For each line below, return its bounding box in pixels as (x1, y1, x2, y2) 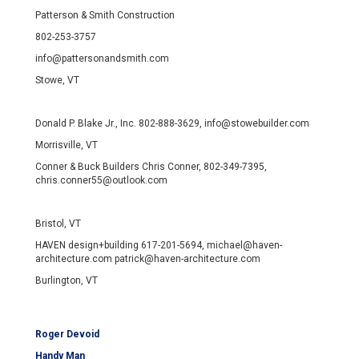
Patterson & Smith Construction (35, 10, 175, 22)
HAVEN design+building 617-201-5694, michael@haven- (35, 240, 282, 252)
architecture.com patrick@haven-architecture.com (35, 253, 260, 265)
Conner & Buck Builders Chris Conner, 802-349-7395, (35, 161, 267, 173)
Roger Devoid (35, 329, 99, 341)
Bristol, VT (35, 218, 81, 230)
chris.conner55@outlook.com (35, 175, 167, 187)
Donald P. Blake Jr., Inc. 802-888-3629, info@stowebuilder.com (35, 118, 309, 130)
